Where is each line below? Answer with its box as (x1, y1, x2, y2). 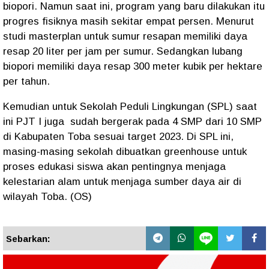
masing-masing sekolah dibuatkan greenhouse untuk (3, 146, 247, 157)
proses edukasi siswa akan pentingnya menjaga (3, 161, 226, 172)
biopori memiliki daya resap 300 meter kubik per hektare (3, 61, 262, 72)
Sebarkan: (6, 234, 50, 244)
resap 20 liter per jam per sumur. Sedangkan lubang (3, 46, 243, 57)
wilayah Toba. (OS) (3, 191, 92, 202)
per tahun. (3, 76, 50, 87)
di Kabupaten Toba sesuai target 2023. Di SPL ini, (3, 131, 234, 142)
